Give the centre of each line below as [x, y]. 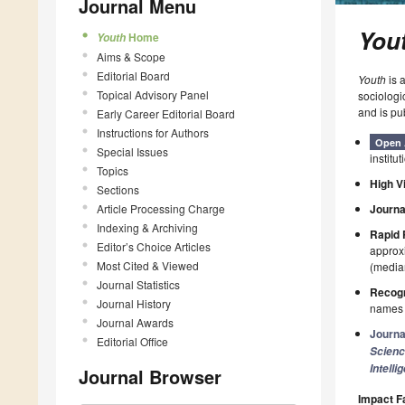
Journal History [134, 303]
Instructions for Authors [153, 132]
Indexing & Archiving [147, 227]
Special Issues [132, 151]
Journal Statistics [138, 284]
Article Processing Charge [161, 208]
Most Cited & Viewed [148, 265]
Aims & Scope [131, 56]
